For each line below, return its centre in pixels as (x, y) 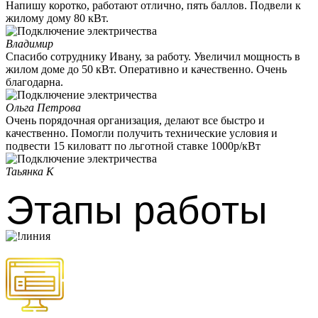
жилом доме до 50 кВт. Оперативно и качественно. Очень (146, 69)
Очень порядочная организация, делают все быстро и (135, 120)
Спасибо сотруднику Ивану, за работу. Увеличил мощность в (153, 56)
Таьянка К (30, 171)
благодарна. (34, 82)
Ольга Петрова (43, 108)
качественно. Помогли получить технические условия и (142, 133)
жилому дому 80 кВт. (57, 18)
